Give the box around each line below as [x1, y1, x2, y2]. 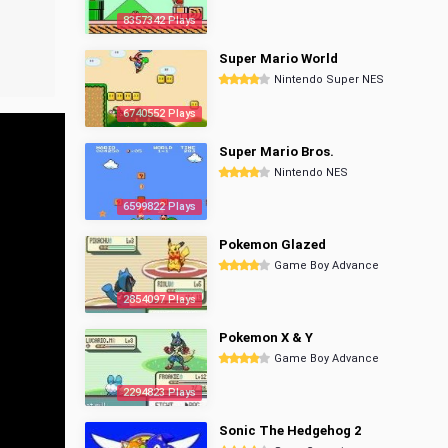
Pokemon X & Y [219, 330, 313, 345]
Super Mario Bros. [219, 144, 334, 159]
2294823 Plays [123, 386, 196, 399]
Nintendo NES [274, 166, 348, 179]
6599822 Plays [123, 200, 196, 213]
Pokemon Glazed [219, 237, 326, 252]
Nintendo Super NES [274, 73, 384, 86]
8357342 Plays [123, 14, 196, 27]
